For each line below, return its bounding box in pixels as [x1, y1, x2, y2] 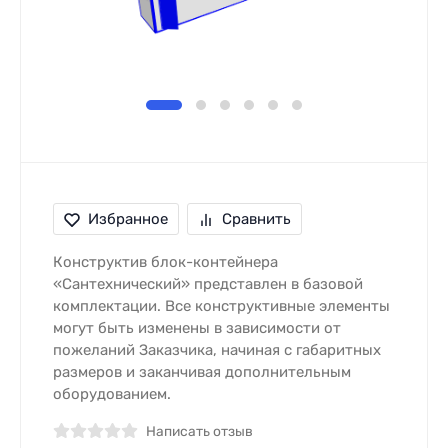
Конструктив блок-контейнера [53, 253, 278, 271]
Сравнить [222, 210, 291, 228]
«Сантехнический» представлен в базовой [53, 275, 363, 293]
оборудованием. [53, 385, 171, 403]
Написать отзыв [146, 423, 253, 439]
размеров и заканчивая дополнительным [53, 363, 351, 381]
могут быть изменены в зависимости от [53, 319, 341, 337]
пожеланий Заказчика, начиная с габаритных [53, 341, 381, 359]
